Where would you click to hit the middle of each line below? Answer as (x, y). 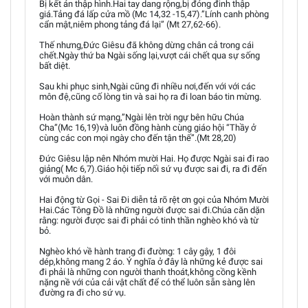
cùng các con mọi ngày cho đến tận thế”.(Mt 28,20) (138, 138)
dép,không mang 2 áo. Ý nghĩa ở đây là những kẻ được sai (151, 262)
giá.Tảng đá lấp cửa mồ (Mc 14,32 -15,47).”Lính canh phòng (154, 14)
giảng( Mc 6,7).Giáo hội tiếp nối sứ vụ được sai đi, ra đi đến (153, 169)
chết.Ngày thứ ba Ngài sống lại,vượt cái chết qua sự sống (150, 55)
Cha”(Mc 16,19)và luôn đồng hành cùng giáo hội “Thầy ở (147, 128)
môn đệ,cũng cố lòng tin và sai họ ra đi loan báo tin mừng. (150, 97)
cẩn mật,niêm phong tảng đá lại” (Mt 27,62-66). (130, 24)
